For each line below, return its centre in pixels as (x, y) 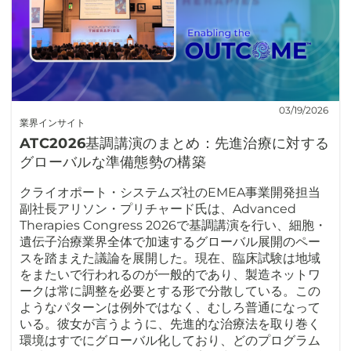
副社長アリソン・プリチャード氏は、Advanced (158, 209)
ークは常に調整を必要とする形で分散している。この (170, 291)
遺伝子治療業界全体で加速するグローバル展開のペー (170, 242)
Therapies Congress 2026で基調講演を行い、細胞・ (173, 225)
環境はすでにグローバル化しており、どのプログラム (170, 340)
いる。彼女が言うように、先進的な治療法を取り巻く (170, 324)
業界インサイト (52, 123)
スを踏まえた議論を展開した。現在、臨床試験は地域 (170, 258)
